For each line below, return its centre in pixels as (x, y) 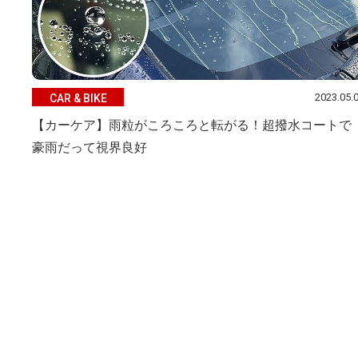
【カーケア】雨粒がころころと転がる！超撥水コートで (192, 125)
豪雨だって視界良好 (89, 147)
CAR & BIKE (78, 98)
